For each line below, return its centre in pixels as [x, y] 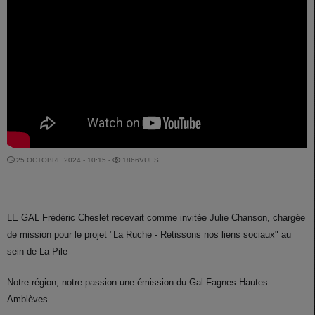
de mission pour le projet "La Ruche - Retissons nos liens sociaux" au [149, 235]
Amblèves [27, 300]
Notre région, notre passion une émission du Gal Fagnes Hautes [137, 283]
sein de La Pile [37, 252]
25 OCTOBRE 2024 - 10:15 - [63, 160]
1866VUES [140, 160]
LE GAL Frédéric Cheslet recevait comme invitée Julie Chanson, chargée [156, 218]
